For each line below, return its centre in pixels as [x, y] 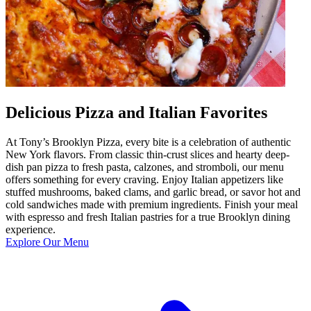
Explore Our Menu [47, 242]
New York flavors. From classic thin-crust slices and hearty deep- [148, 155]
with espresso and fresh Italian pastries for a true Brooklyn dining [148, 217]
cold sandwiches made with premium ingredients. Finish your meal [152, 205]
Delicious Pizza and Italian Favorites [136, 113]
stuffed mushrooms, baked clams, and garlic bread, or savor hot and [153, 192]
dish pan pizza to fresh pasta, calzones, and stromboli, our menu [145, 167]
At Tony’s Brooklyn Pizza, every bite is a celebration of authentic [148, 142]
